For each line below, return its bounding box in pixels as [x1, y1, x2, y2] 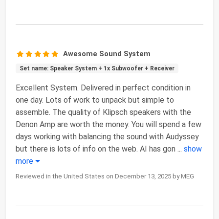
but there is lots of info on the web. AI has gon [16, 144, 175, 154]
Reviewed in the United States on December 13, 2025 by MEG [16, 173, 194, 180]
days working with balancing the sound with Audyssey [16, 132, 199, 142]
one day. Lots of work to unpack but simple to [16, 95, 174, 105]
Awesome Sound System [63, 49, 151, 59]
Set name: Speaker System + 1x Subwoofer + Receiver [19, 65, 175, 72]
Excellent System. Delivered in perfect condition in [16, 83, 191, 93]
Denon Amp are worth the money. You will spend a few [16, 120, 201, 130]
